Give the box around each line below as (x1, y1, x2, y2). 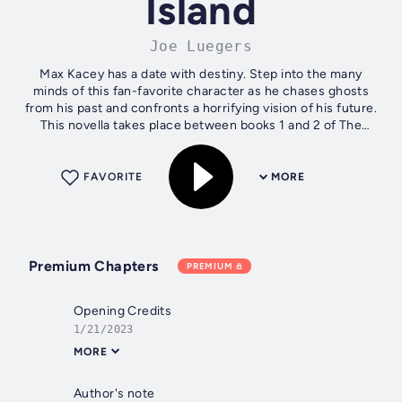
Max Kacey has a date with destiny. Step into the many (39, 66, 363, 83)
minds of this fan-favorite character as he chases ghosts (32, 83, 370, 100)
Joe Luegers (149, 38, 253, 56)
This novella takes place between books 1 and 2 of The (39, 118, 363, 134)
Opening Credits (74, 303, 172, 319)
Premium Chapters (29, 258, 159, 275)
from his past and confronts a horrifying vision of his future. (24, 100, 378, 117)
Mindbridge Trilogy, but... (128, 135, 274, 151)
